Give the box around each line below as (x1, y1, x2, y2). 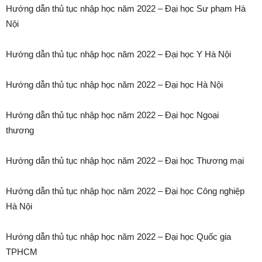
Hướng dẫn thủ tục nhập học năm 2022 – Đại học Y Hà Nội (6, 49, 231, 60)
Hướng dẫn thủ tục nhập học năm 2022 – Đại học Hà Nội (6, 80, 223, 90)
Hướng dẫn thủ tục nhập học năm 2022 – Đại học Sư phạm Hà (6, 4, 246, 14)
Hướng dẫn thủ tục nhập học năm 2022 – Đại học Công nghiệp (6, 186, 244, 196)
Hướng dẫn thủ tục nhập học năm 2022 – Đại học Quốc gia (6, 232, 231, 242)
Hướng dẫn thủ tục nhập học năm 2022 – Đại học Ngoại (6, 110, 219, 120)
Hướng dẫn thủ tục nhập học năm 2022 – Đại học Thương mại (6, 156, 244, 166)
